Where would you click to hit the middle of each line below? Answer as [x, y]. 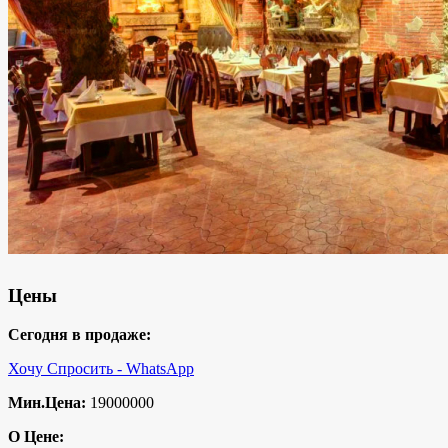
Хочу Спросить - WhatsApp [101, 368]
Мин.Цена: [47, 402]
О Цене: [36, 436]
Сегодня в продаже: [79, 334]
